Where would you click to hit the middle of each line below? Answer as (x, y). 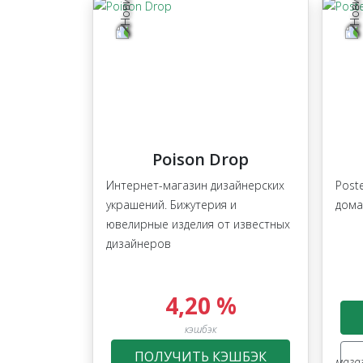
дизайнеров (139, 244)
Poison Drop (201, 160)
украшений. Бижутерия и (171, 205)
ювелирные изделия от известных (198, 224)
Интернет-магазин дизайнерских (195, 186)
